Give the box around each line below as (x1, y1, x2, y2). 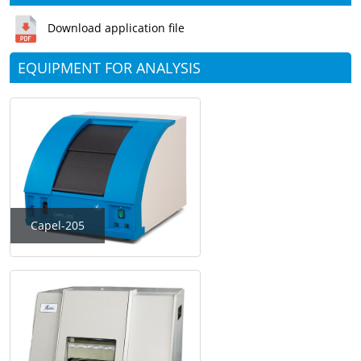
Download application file (48, 19, 185, 35)
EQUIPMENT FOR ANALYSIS (18, 58, 201, 77)
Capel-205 (31, 218, 85, 234)
